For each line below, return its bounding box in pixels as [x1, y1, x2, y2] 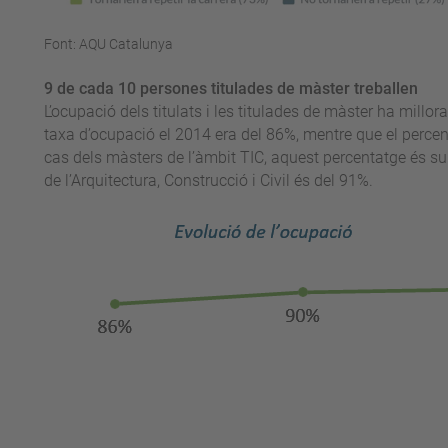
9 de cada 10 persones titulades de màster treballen [43, 79, 418, 99]
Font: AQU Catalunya [43, 36, 173, 53]
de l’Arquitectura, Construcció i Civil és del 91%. [43, 171, 377, 191]
